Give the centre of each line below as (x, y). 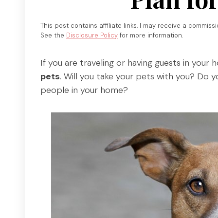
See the (53, 36)
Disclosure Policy (92, 36)
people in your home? (84, 90)
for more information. (150, 36)
